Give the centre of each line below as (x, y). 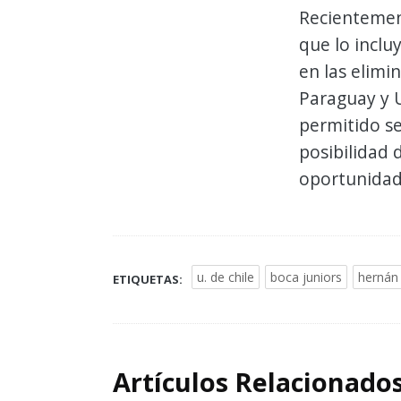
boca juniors (306, 277)
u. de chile (226, 277)
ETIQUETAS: (148, 280)
